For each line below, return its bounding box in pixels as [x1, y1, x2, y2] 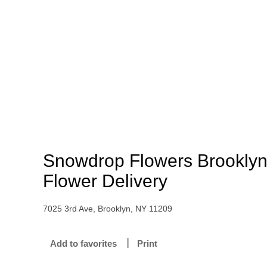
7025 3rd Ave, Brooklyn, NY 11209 [43, 204, 172, 213]
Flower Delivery [43, 171, 167, 191]
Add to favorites [50, 238, 117, 249]
